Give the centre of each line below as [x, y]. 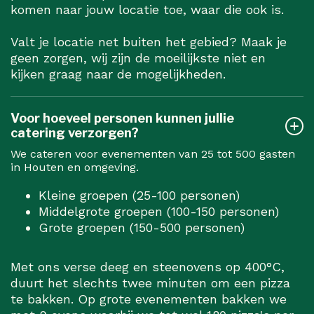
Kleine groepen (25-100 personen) [139, 196]
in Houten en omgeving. [75, 168]
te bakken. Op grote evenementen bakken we [149, 299]
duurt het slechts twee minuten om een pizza [150, 283]
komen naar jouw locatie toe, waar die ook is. [147, 10]
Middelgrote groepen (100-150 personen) [159, 212]
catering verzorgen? [75, 133]
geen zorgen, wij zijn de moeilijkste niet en [138, 58]
